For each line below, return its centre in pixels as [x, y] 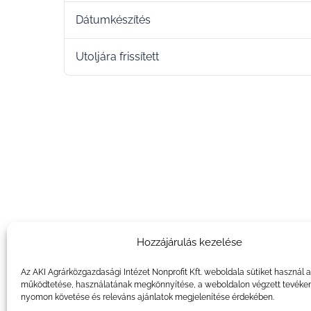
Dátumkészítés [113, 20]
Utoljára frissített [117, 57]
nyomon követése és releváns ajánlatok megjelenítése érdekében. [148, 297]
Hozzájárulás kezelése [189, 242]
